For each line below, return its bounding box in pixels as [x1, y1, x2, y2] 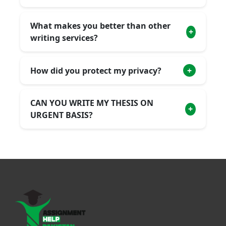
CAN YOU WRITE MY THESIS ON [30, 97, 153, 108]
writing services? [30, 32, 98, 43]
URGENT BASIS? [30, 109, 93, 121]
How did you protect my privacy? [30, 65, 161, 76]
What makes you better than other [30, 20, 171, 31]
